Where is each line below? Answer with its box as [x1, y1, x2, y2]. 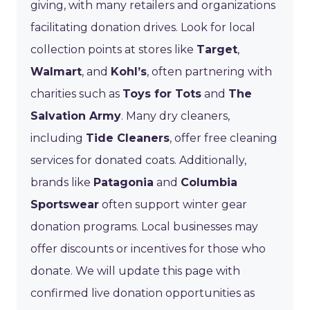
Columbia [181, 175, 237, 189]
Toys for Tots [122, 86, 201, 100]
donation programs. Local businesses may [30, 219, 258, 233]
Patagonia [93, 175, 154, 189]
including [30, 131, 86, 145]
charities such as [30, 86, 122, 100]
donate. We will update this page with [30, 264, 240, 277]
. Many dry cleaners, [121, 109, 230, 122]
